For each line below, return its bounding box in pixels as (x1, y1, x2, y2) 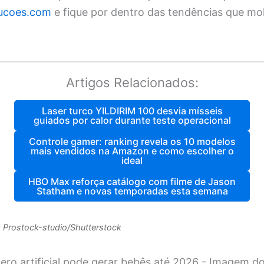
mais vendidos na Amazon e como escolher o (30, 144, 234, 157)
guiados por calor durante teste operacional (33, 114, 231, 126)
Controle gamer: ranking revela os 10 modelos (28, 135, 236, 147)
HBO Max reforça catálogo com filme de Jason (28, 175, 236, 187)
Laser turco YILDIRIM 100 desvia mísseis (41, 104, 223, 117)
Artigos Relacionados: (65, 74, 199, 90)
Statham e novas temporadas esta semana (36, 184, 228, 197)
